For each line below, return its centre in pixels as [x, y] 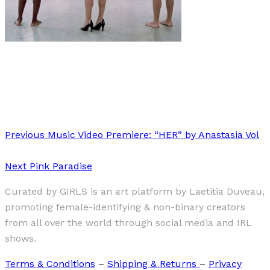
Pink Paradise [59, 166]
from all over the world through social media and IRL [128, 223]
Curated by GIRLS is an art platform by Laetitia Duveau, [135, 192]
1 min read [25, 65]
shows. [20, 239]
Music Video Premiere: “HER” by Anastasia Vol [152, 135]
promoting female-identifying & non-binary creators [125, 207]
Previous [25, 135]
